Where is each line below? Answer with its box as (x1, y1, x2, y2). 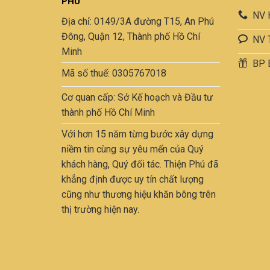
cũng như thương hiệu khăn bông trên (61, 188, 216, 200)
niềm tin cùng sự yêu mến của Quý (61, 143, 204, 155)
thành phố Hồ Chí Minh (61, 107, 155, 119)
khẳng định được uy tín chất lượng (61, 173, 204, 185)
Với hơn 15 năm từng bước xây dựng (61, 128, 213, 140)
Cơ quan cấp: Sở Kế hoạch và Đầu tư (61, 92, 213, 104)
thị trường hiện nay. (61, 203, 139, 215)
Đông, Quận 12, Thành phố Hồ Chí (61, 31, 200, 43)
